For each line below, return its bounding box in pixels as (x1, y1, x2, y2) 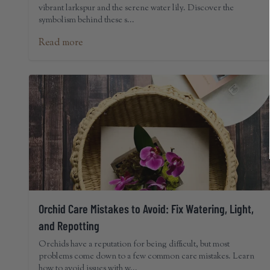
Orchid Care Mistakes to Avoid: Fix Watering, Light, (39, 201, 254, 216)
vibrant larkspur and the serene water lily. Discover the (39, 2, 234, 14)
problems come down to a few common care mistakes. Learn (39, 251, 254, 263)
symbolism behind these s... (39, 14, 134, 27)
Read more (39, 36, 83, 50)
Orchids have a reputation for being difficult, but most (39, 239, 230, 251)
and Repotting (39, 218, 99, 233)
